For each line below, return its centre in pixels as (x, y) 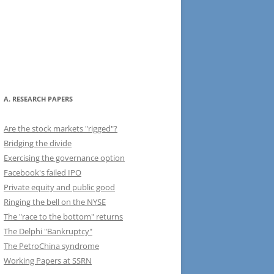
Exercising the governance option (64, 158)
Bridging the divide (38, 143)
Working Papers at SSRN (48, 261)
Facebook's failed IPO (43, 172)
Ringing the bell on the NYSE (55, 202)
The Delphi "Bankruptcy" (48, 231)
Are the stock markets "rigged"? (61, 128)
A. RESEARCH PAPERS (38, 99)
